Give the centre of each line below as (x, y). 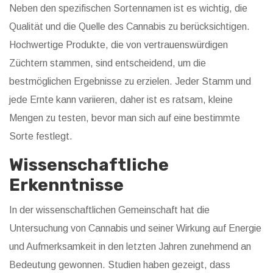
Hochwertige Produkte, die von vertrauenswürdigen (119, 45)
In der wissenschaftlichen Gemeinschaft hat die (109, 210)
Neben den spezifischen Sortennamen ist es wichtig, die (128, 9)
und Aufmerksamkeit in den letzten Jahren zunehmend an (130, 247)
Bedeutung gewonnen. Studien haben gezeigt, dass (120, 265)
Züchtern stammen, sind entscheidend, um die (108, 63)
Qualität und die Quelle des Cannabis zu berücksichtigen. (129, 27)
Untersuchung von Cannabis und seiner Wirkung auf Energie (135, 229)
